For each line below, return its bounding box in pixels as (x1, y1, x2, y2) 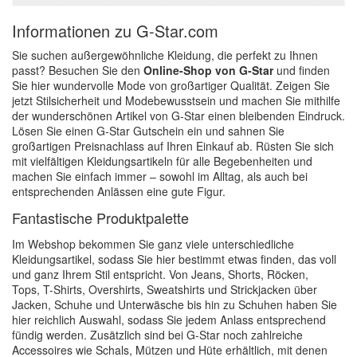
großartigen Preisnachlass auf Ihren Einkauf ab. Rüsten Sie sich (12, 138, 334, 154)
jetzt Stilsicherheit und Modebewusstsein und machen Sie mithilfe (12, 92, 340, 108)
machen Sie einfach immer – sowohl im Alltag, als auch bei (12, 168, 308, 184)
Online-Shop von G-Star (143, 62, 273, 78)
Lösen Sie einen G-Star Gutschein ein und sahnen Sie (12, 123, 284, 139)
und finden (273, 62, 330, 78)
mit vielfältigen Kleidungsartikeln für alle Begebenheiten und (12, 153, 312, 169)
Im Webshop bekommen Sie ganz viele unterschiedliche (12, 236, 294, 252)
